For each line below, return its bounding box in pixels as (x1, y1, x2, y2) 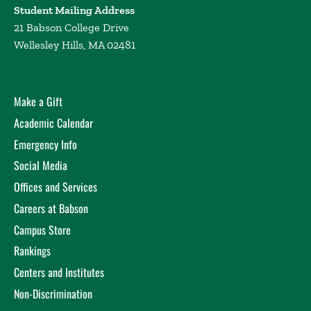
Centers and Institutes (14, 264, 104, 281)
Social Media (14, 157, 67, 174)
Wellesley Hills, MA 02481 (14, 38, 135, 52)
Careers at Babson (14, 199, 88, 217)
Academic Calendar (14, 114, 93, 131)
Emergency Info (14, 135, 77, 153)
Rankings (14, 242, 51, 260)
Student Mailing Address (14, 3, 135, 17)
